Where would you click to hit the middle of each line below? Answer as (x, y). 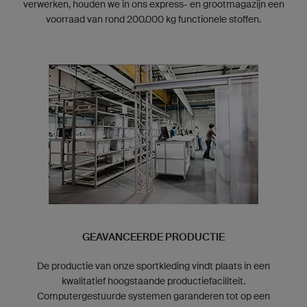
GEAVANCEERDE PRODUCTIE (153, 237)
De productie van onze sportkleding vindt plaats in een (153, 266)
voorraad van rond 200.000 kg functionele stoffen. (153, 19)
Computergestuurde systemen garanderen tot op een (153, 296)
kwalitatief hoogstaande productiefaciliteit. (153, 281)
